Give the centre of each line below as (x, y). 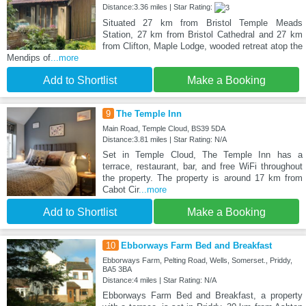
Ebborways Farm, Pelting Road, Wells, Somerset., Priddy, (197, 261)
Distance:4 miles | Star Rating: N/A (159, 280)
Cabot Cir (120, 190)
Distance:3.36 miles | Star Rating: (158, 7)
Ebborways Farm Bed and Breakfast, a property (202, 296)
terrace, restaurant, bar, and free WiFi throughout (202, 167)
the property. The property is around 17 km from (202, 178)
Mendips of (29, 58)
